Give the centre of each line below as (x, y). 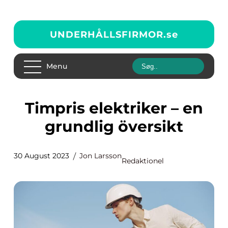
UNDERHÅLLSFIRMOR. (108, 34)
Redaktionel (143, 161)
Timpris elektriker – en (30, 108)
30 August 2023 (41, 156)
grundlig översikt (114, 126)
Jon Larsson (101, 156)
